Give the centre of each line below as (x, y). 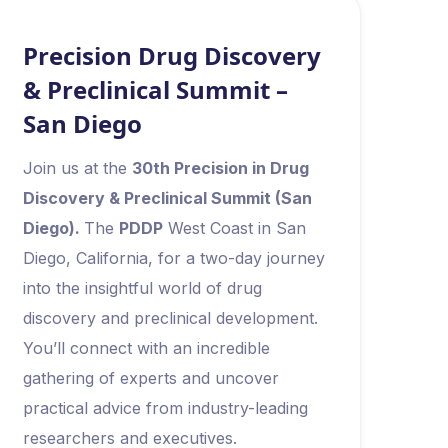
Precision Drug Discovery (171, 55)
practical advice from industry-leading (165, 408)
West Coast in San (234, 228)
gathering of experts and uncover (150, 378)
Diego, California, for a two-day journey (173, 258)
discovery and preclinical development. (170, 318)
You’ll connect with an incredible (146, 348)
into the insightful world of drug (142, 288)
